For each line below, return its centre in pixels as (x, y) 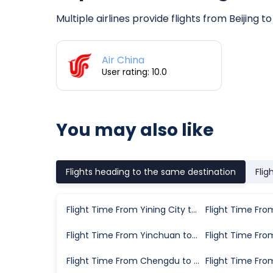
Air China (123, 60)
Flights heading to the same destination (151, 172)
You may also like (135, 130)
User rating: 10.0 (134, 72)
